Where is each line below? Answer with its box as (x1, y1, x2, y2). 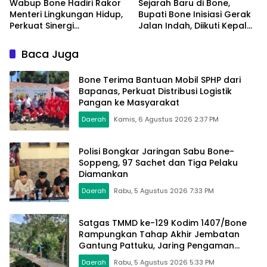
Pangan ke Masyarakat (79, 96, 179, 108)
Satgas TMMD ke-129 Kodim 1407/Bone (79, 216, 247, 229)
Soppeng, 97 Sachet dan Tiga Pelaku (79, 156, 238, 169)
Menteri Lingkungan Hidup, (10, 8, 123, 21)
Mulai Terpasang (79, 250, 152, 263)
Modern (10, 42, 43, 55)
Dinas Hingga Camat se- (138, 31, 246, 44)
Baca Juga (21, 46, 79, 62)
